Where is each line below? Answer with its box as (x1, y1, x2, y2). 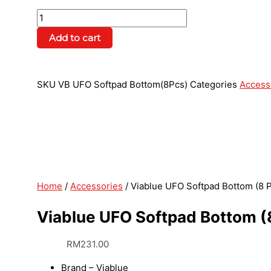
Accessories (70, 180, 123, 192)
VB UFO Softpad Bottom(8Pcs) (58, 78, 191, 90)
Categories (190, 78, 238, 90)
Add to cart (49, 31, 101, 44)
